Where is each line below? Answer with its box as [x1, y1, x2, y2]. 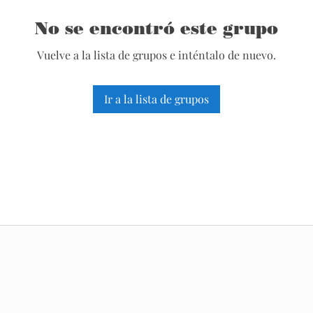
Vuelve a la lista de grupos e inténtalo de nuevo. [37, 47, 276, 62]
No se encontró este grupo [35, 17, 278, 38]
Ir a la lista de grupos [104, 91, 209, 106]
